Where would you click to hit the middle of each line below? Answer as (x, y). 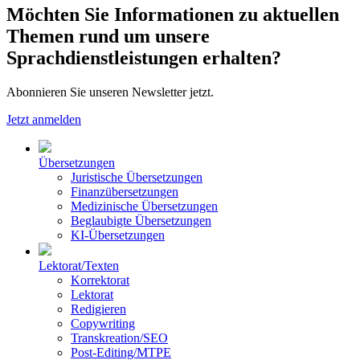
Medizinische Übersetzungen (144, 206)
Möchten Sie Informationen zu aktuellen (173, 14)
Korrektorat (100, 280)
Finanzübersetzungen (125, 191)
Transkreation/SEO (119, 337)
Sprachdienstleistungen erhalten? (144, 57)
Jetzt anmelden (44, 119)
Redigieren (98, 309)
